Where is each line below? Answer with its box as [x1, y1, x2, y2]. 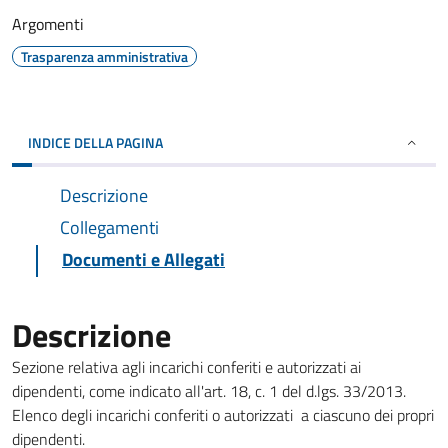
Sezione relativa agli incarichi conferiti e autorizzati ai [12, 355, 361, 379]
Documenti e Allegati [62, 246, 225, 273]
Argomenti [12, 12, 84, 36]
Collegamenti [60, 214, 159, 241]
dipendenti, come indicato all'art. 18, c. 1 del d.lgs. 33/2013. [12, 379, 406, 403]
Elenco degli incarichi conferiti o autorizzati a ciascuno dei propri [12, 403, 434, 427]
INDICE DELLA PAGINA [28, 132, 163, 153]
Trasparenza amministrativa [21, 46, 188, 67]
